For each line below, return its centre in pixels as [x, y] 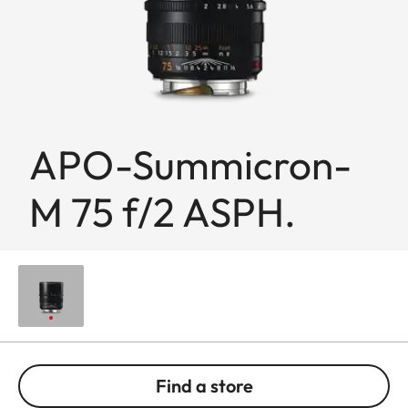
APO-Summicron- [190, 164]
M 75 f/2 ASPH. [163, 211]
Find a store [204, 385]
